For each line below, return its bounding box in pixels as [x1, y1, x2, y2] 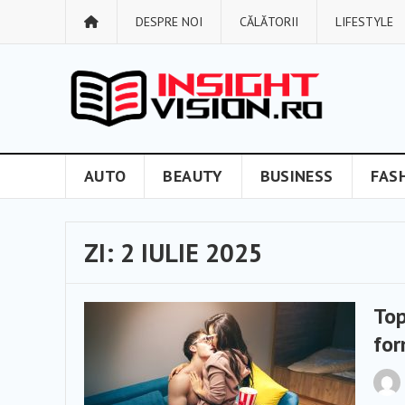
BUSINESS [259, 165, 334, 186]
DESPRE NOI [136, 14, 202, 30]
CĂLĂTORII [240, 14, 298, 30]
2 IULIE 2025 [120, 236, 263, 269]
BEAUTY [163, 165, 223, 186]
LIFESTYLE [335, 14, 393, 30]
